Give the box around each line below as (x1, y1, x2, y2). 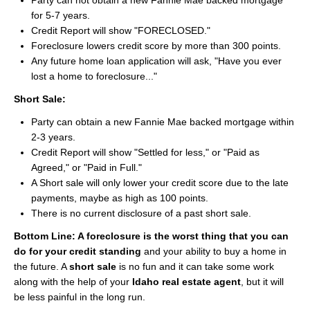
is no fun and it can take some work (116, 261, 274, 272)
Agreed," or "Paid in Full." (31, 162, 142, 173)
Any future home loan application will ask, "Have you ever (31, 55, 282, 66)
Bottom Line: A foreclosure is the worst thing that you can (14, 230, 289, 241)
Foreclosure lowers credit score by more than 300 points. (31, 40, 281, 51)
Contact (136, 209, 174, 220)
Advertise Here (120, 65, 190, 76)
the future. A (14, 261, 69, 272)
